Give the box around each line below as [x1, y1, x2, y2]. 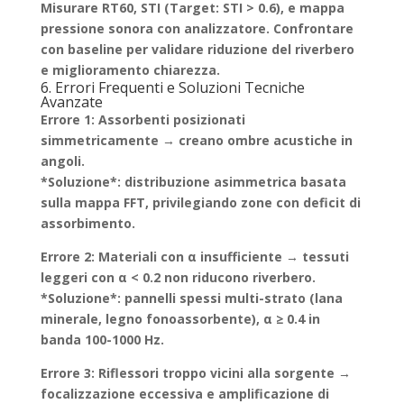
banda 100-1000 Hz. [40, 331, 164, 348]
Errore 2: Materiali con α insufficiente [40, 248, 282, 265]
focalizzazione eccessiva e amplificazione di [40, 385, 329, 402]
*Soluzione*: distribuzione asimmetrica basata [40, 173, 346, 190]
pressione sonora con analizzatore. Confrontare [40, 20, 353, 37]
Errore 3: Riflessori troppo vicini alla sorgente [40, 364, 335, 381]
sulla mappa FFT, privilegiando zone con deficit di [40, 194, 361, 211]
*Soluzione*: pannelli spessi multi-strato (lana [40, 289, 343, 307]
